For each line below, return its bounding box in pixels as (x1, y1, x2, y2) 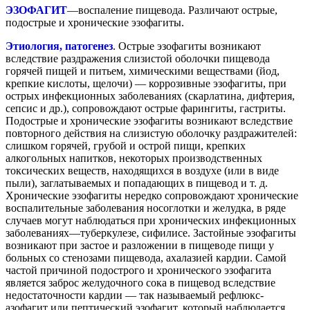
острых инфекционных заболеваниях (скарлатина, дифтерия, (6, 89, 295, 102)
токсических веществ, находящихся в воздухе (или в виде (6, 164, 279, 176)
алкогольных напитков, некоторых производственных (6, 152, 262, 164)
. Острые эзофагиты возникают (113, 39, 261, 52)
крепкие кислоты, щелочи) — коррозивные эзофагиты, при (6, 77, 286, 89)
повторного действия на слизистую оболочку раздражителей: (6, 127, 297, 139)
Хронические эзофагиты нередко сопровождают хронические (6, 189, 298, 201)
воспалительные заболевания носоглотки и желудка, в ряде (6, 201, 286, 214)
